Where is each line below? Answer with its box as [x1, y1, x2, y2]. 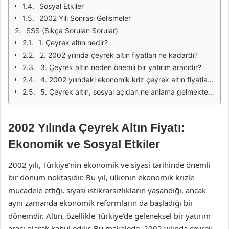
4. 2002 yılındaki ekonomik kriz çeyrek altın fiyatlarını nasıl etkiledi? [40, 75, 208, 84]
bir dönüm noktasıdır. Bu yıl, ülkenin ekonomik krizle [8, 172, 194, 182]
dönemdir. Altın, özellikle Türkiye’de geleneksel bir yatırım [8, 210, 211, 221]
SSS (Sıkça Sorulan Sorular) [26, 26, 118, 35]
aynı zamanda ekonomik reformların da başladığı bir [8, 197, 193, 208]
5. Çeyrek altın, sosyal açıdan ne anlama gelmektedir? [40, 87, 208, 96]
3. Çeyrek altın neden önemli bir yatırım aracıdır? [40, 63, 201, 72]
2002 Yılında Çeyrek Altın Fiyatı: [8, 121, 185, 134]
